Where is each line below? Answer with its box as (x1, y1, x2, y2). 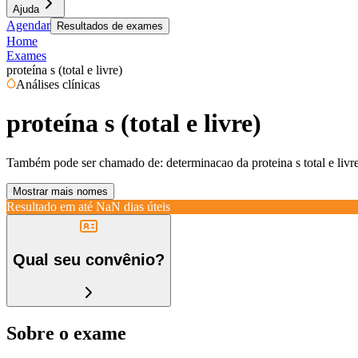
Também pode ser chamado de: (6, 155, 163, 169)
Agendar (6, 18, 50, 32)
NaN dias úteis (96, 199, 170, 213)
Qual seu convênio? (13, 251, 165, 269)
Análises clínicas (16, 78, 100, 91)
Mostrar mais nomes (13, 185, 108, 197)
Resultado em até (6, 199, 93, 213)
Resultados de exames (57, 20, 163, 32)
